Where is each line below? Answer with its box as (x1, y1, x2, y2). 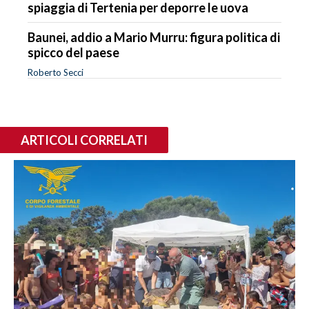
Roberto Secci (28, 66, 83, 78)
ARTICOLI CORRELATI (21, 132, 148, 148)
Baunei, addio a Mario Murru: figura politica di (28, 29, 280, 45)
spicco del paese (28, 44, 119, 60)
